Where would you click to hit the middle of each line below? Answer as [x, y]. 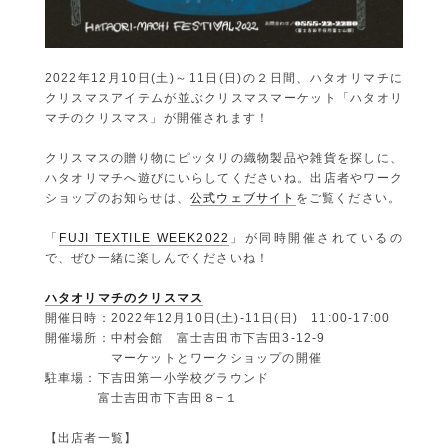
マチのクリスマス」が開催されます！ [157, 117]
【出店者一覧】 [91, 437]
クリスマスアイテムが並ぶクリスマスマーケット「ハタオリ [224, 97]
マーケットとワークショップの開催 [183, 357]
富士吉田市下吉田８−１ [141, 397]
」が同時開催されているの [316, 237]
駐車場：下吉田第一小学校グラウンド [157, 377]
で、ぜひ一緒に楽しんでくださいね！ [157, 257]
